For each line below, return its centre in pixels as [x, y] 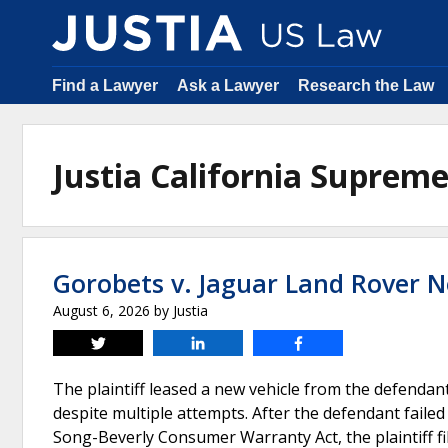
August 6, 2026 [101, 310]
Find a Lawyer [105, 85]
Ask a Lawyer [228, 85]
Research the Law [366, 85]
